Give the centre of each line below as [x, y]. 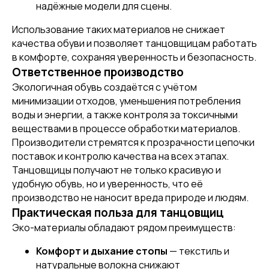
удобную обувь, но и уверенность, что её [107, 184]
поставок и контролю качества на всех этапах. [120, 156]
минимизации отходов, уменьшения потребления [126, 101]
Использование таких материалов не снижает [119, 29]
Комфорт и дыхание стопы [102, 251]
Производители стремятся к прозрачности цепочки [133, 142]
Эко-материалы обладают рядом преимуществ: [124, 228]
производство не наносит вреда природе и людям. [130, 198]
